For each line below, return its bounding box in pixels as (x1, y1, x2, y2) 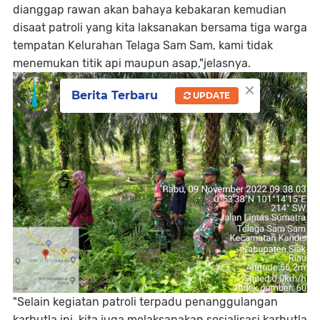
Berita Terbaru (71, 89, 158, 103)
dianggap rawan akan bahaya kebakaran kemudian (13, 3, 286, 16)
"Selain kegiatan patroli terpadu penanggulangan (13, 295, 278, 309)
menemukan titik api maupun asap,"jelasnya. (13, 56, 251, 70)
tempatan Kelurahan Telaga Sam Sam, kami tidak (13, 39, 273, 52)
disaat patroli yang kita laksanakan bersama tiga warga (13, 21, 307, 34)
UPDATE (191, 90, 230, 101)
